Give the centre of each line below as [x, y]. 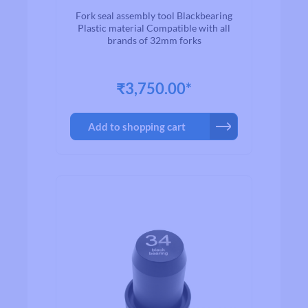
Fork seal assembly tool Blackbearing [126, 15]
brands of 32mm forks [154, 40]
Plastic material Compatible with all [112, 28]
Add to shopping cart [137, 126]
